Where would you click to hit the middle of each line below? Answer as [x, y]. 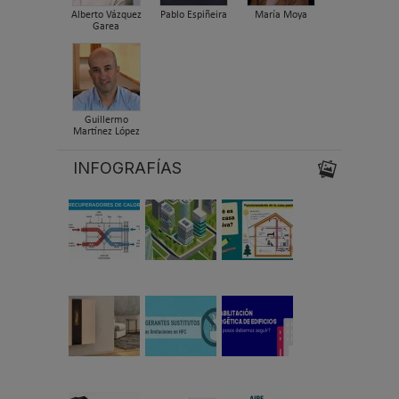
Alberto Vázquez [106, 15]
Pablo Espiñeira [193, 15]
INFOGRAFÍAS [127, 168]
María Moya [281, 15]
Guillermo [106, 120]
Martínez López [106, 131]
